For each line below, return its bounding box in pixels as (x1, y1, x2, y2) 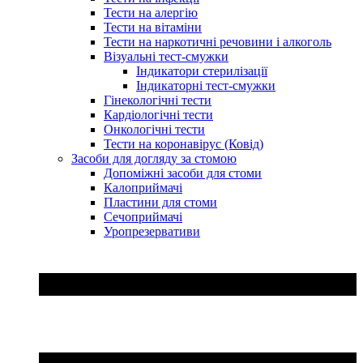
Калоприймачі (104, 180, 182, 194)
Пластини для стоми (104, 194, 217, 209)
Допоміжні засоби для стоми (104, 165, 262, 180)
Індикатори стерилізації (136, 63, 267, 78)
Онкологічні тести (104, 122, 205, 136)
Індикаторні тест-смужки (136, 78, 275, 92)
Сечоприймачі (104, 209, 182, 224)
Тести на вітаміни (104, 19, 202, 34)
